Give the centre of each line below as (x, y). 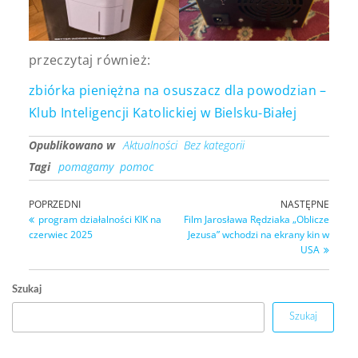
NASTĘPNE (305, 204)
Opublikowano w (72, 145)
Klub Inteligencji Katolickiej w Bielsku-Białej (163, 112)
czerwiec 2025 (60, 234)
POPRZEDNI (54, 204)
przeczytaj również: (89, 60)
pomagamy (86, 166)
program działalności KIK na (99, 219)
